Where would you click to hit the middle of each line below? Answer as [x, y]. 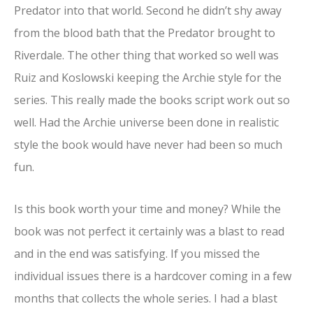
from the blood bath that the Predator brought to [145, 33]
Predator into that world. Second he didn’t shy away [148, 11]
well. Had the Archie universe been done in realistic [146, 123]
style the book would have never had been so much [148, 145]
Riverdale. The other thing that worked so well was [146, 56]
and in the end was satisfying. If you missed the [137, 253]
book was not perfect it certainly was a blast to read [149, 231]
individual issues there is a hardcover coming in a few [153, 276]
